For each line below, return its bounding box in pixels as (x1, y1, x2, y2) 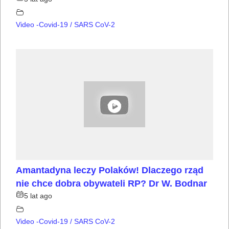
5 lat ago (24, 191, 52, 200)
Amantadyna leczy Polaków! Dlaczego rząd (16, 165, 203, 175)
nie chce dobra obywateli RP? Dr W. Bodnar (16, 178, 207, 189)
